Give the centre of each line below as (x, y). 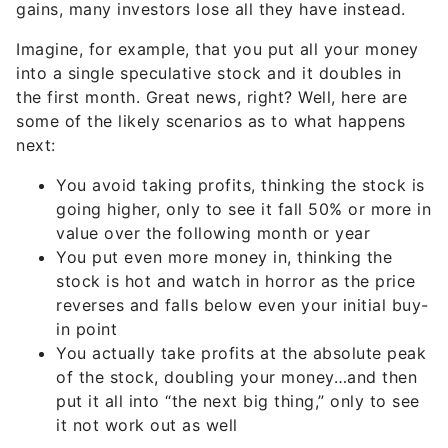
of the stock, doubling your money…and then (236, 339)
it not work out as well (147, 387)
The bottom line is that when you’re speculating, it (218, 427)
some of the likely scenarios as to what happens (211, 83)
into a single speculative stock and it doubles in (209, 35)
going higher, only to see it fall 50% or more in (243, 171)
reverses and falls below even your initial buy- (242, 267)
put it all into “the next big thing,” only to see (238, 363)
